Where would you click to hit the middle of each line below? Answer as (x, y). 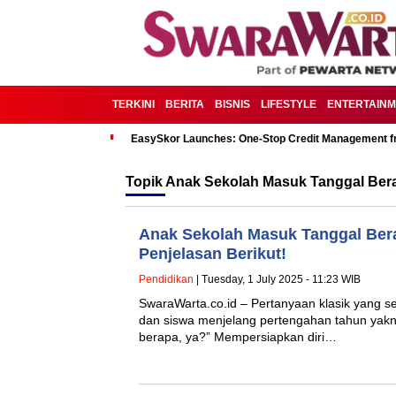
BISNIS (232, 104)
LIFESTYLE (289, 104)
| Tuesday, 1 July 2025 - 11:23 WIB (277, 279)
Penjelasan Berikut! (213, 254)
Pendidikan (166, 279)
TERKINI (133, 104)
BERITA (185, 104)
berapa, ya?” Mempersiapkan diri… (238, 337)
